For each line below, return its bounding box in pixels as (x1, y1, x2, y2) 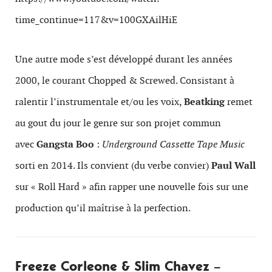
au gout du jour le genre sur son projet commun (15, 117, 221, 129)
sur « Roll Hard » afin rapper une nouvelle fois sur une (15, 180, 248, 193)
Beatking (184, 95, 225, 108)
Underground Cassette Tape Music (102, 138, 245, 151)
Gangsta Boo (36, 138, 94, 151)
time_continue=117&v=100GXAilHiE (15, 13, 177, 26)
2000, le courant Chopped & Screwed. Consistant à (15, 74, 234, 87)
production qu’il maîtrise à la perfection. (15, 202, 191, 214)
